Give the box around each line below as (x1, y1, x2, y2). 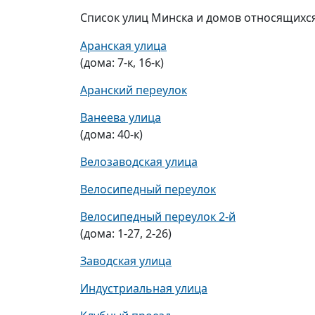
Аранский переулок (80, 82, 187, 98)
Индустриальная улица (80, 281, 207, 296)
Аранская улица (80, 38, 167, 53)
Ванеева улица (80, 110, 161, 125)
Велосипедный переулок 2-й (80, 209, 236, 224)
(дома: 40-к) (80, 127, 143, 142)
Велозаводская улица (80, 154, 198, 169)
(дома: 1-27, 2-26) (80, 226, 172, 241)
